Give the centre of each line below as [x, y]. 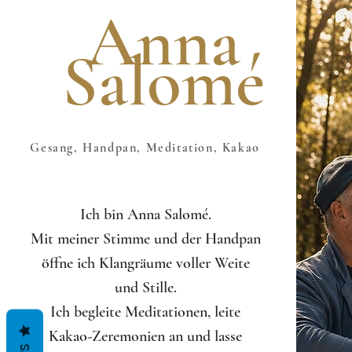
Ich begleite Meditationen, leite [146, 312]
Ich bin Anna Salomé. [145, 214]
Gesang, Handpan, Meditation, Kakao [145, 148]
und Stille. [145, 288]
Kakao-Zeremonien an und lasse [146, 336]
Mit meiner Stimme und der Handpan [145, 239]
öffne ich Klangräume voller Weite [145, 263]
